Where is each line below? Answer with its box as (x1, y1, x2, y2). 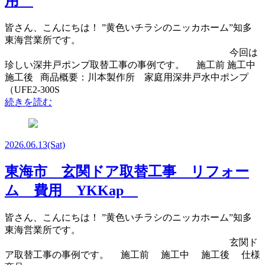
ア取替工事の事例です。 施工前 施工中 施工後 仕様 (5, 249, 260, 260)
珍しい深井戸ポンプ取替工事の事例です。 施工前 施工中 (5, 60, 256, 70)
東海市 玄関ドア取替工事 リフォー (5, 164, 249, 180)
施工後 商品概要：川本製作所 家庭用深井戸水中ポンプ (5, 72, 248, 83)
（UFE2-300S (5, 85, 60, 95)
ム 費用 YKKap (5, 183, 138, 199)
